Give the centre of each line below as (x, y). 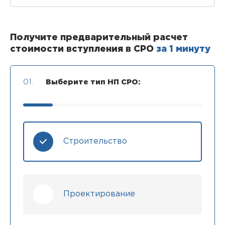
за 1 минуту (183, 49)
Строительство (95, 141)
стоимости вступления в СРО (83, 49)
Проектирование (99, 194)
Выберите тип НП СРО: (93, 82)
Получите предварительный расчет (99, 38)
